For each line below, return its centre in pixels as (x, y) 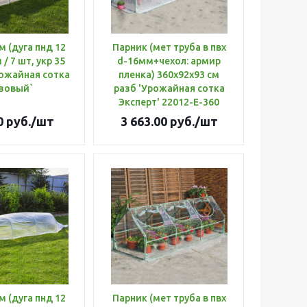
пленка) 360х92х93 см (169, 75)
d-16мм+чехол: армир (169, 61)
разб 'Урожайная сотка (169, 88)
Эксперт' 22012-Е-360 (169, 102)
